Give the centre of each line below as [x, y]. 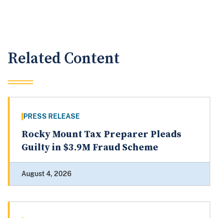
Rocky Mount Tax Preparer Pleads [101, 135]
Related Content [64, 59]
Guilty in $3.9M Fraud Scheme [90, 148]
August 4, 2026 [46, 174]
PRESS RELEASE [52, 117]
